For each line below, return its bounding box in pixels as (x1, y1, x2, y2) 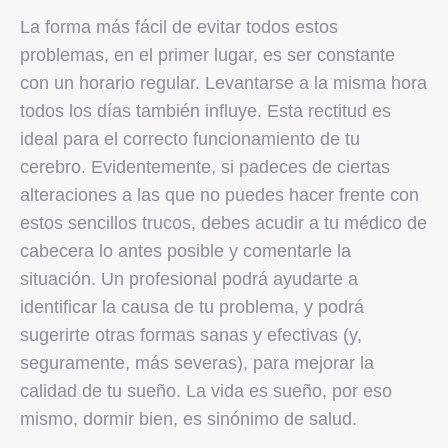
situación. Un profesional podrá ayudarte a (20, 268, 358, 289)
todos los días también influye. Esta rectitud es (20, 100, 391, 121)
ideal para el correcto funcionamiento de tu (20, 128, 360, 149)
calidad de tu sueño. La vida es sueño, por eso (20, 380, 392, 401)
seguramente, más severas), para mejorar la (20, 352, 374, 373)
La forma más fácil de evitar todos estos (20, 16, 338, 37)
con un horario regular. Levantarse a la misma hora (20, 72, 427, 93)
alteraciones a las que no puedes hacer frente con (20, 184, 419, 205)
